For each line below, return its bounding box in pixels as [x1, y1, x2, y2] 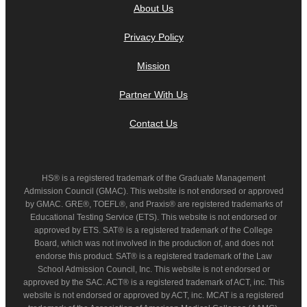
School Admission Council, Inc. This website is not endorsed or [37, 264, 270, 274]
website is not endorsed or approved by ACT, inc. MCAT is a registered [23, 290, 284, 300]
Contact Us [130, 117, 177, 129]
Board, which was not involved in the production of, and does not [34, 238, 273, 248]
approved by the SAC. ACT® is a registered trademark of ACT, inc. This [23, 277, 284, 287]
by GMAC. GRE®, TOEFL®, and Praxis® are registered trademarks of [25, 199, 282, 209]
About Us [134, 2, 173, 14]
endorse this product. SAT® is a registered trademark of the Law [35, 251, 272, 261]
